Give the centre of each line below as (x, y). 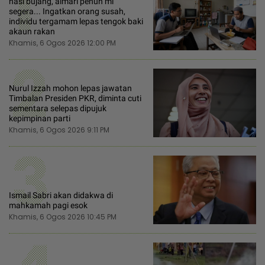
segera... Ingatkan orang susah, (67, 11)
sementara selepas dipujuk (58, 108)
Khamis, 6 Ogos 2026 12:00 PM (62, 43)
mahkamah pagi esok (48, 205)
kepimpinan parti (40, 118)
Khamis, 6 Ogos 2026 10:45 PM (63, 216)
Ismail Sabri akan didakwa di (61, 195)
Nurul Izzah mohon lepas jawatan (70, 88)
